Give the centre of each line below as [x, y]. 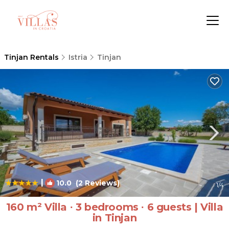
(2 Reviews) [96, 183]
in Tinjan [114, 218]
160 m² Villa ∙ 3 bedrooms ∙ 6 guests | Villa [114, 207]
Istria [78, 57]
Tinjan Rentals [32, 57]
